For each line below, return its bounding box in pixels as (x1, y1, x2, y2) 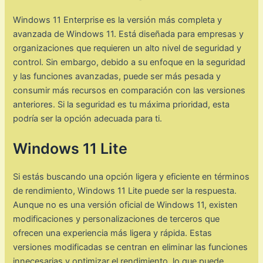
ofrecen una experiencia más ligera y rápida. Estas (13, 228, 213, 239)
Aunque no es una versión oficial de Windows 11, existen (13, 200, 238, 211)
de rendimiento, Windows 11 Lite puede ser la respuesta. (13, 186, 237, 197)
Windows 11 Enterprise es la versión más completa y (13, 14, 222, 25)
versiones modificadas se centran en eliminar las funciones (13, 242, 248, 253)
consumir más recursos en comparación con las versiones (13, 85, 246, 96)
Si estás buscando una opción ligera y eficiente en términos (13, 171, 250, 183)
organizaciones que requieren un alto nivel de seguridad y (13, 42, 242, 53)
